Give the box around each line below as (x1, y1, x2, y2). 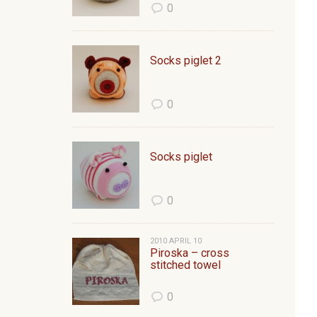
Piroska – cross (150, 246, 229, 260)
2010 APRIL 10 (150, 236, 202, 246)
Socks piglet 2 (150, 54, 221, 67)
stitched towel (150, 258, 221, 272)
